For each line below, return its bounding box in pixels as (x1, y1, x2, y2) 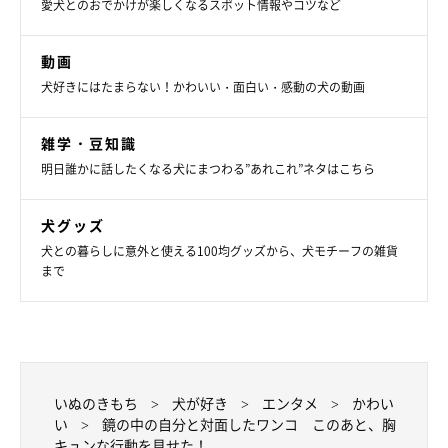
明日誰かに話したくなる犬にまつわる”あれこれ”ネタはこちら (41, 159, 375, 178)
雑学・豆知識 (41, 132, 137, 153)
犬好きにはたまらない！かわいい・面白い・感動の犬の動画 (41, 77, 365, 96)
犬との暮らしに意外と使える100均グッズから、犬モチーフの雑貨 (41, 241, 398, 260)
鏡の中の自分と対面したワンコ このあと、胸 (102, 413, 396, 434)
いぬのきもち (54, 392, 138, 413)
